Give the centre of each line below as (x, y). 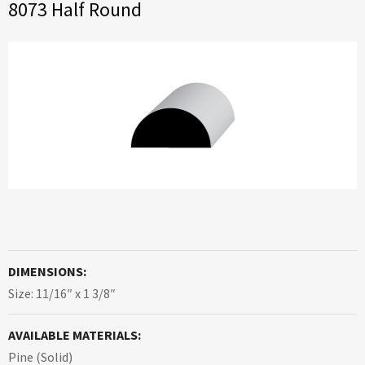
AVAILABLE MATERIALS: (75, 335)
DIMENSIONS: (47, 272)
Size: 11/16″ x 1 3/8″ (62, 294)
